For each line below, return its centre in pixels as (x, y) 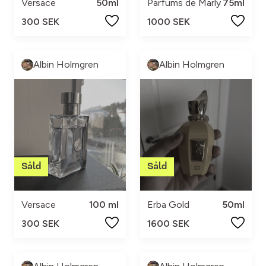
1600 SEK (168, 223)
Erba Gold (168, 204)
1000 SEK (169, 21)
